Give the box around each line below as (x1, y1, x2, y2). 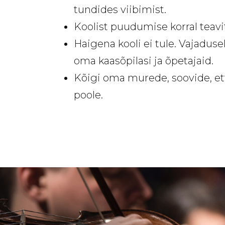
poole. (74, 89, 103, 101)
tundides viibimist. (74, 4, 166, 16)
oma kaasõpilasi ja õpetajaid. (74, 55, 213, 67)
